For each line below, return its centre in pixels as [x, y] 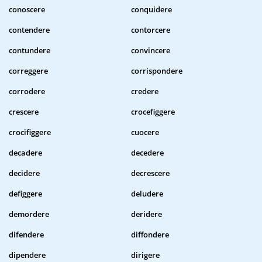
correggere [28, 71]
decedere [147, 153]
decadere [25, 153]
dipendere [27, 255]
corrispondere [157, 71]
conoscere [27, 10]
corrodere [27, 92]
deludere [147, 194]
